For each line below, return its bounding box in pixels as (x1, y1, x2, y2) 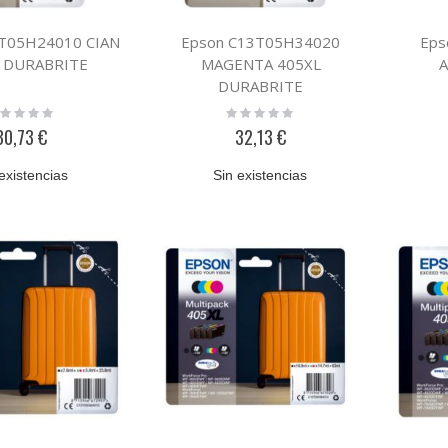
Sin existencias (213, 167, 308, 184)
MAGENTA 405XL (200, 54, 321, 75)
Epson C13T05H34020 (181, 32, 341, 53)
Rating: (223, 103, 269, 119)
